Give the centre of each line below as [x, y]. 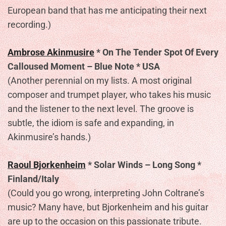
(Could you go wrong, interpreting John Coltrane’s [106, 193]
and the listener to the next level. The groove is [101, 109]
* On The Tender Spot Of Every [156, 52]
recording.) [29, 24]
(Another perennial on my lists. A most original [100, 80]
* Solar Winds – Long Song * [144, 165]
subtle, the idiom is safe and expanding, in [91, 123]
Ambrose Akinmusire [51, 52]
